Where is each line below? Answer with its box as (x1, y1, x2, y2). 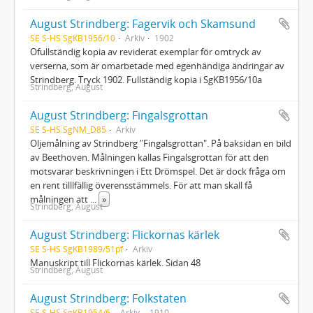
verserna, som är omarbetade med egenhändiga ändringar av (30, 59, 284, 72)
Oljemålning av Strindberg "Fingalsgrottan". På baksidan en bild (30, 136, 291, 150)
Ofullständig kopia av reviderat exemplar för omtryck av (30, 45, 261, 58)
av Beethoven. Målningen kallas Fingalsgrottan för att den (30, 150, 269, 163)
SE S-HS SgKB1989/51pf (30, 242, 123, 254)
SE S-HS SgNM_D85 (30, 123, 106, 135)
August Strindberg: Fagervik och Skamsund (30, 15, 256, 31)
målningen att (30, 192, 90, 205)
